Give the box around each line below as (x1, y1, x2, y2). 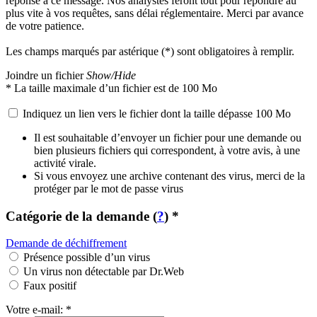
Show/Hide (86, 69, 136, 81)
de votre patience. (6, 20, 84, 32)
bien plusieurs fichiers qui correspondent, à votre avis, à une (34, 144, 300, 156)
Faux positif (23, 279, 76, 292)
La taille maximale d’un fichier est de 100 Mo (14, 82, 217, 94)
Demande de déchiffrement (6, 237, 127, 250)
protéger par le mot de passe (34, 183, 161, 195)
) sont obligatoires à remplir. (171, 45, 294, 57)
